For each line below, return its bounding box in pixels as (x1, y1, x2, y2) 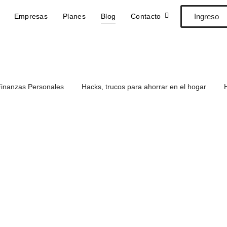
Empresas (14, 12, 48, 20)
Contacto (131, 12, 161, 20)
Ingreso (194, 12, 219, 21)
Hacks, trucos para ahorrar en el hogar (82, 83, 206, 91)
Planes (63, 12, 86, 20)
